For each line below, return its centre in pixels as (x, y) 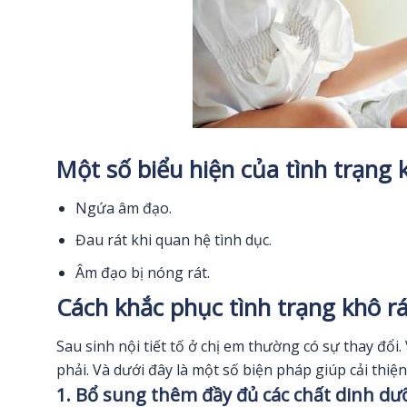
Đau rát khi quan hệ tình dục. (173, 240)
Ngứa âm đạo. (123, 208)
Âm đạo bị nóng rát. (142, 272)
